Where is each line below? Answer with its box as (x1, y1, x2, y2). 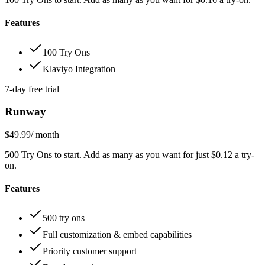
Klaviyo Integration (43, 63, 115, 74)
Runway (5, 105, 46, 118)
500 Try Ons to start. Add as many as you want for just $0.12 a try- (5, 150, 254, 160)
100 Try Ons (43, 47, 90, 57)
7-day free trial (5, 83, 59, 94)
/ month (31, 130, 59, 140)
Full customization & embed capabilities (43, 229, 192, 240)
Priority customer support (43, 245, 137, 256)
